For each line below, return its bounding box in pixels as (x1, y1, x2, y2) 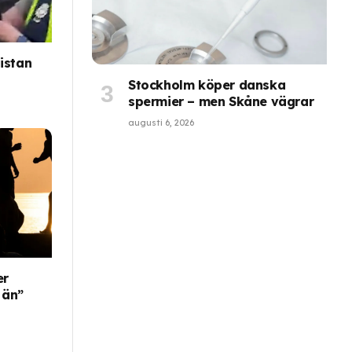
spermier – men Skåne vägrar (128, 93, 314, 110)
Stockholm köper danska (128, 77, 286, 93)
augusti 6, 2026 (128, 117, 194, 129)
